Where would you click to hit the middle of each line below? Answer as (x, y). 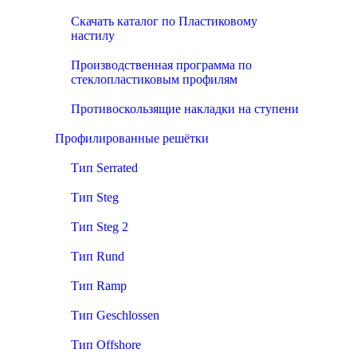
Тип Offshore (106, 345)
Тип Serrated (104, 168)
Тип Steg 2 (100, 227)
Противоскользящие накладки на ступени (185, 109)
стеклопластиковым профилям (154, 79)
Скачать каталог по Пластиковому (164, 21)
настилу (93, 35)
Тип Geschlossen (115, 315)
